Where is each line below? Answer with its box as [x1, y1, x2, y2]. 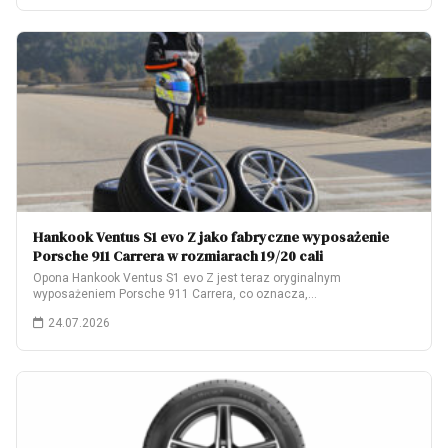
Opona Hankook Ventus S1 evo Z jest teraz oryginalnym [33, 271, 341, 285]
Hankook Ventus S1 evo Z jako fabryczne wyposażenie [33, 227, 389, 247]
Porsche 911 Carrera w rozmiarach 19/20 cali [33, 246, 323, 266]
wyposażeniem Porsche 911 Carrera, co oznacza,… [33, 287, 317, 301]
